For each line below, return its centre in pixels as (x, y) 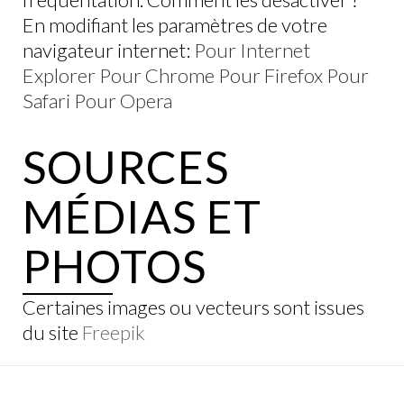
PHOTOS (115, 266)
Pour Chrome (157, 75)
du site (52, 332)
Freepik (114, 332)
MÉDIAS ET (142, 216)
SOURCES (126, 167)
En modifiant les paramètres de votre (175, 25)
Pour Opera (123, 101)
